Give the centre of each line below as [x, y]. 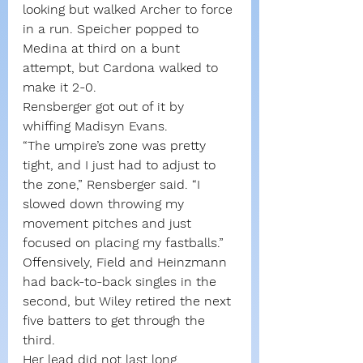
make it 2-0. [60, 88]
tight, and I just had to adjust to [121, 165]
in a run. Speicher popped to [113, 29]
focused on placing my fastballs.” [123, 243]
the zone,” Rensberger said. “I [113, 185]
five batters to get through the [116, 321]
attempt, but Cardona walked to [122, 68]
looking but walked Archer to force [130, 10]
